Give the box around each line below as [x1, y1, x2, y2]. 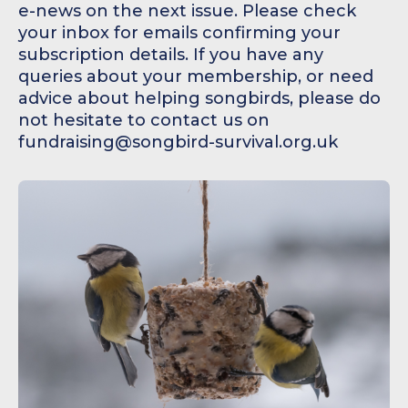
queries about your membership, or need [18, 66, 373, 87]
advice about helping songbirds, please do [18, 88, 381, 108]
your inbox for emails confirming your [18, 23, 341, 43]
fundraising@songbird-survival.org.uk [18, 132, 338, 152]
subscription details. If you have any [18, 45, 323, 65]
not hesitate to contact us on [18, 110, 270, 130]
